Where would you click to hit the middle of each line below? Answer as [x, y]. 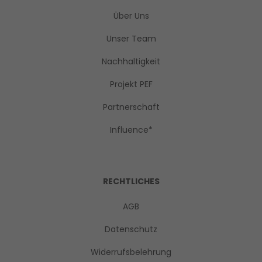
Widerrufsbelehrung [131, 252]
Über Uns [131, 16]
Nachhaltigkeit [131, 62]
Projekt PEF [131, 85]
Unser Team [131, 39]
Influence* [131, 130]
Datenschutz [131, 230]
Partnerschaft [131, 107]
